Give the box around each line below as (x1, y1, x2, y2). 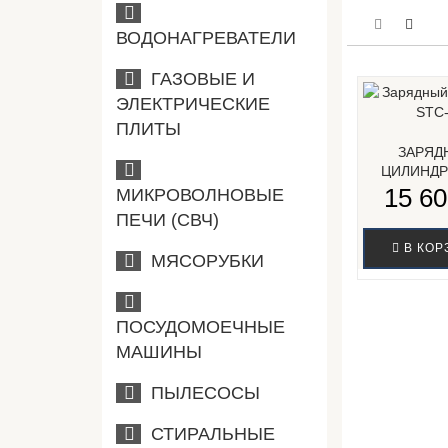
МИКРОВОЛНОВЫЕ (116, 185, 284, 205)
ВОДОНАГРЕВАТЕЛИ (116, 28, 296, 48)
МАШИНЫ (116, 342, 202, 362)
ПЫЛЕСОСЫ (141, 383, 260, 403)
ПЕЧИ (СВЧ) (116, 210, 219, 230)
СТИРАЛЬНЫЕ (141, 424, 275, 444)
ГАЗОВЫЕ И (141, 69, 255, 89)
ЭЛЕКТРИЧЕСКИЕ (116, 94, 270, 114)
